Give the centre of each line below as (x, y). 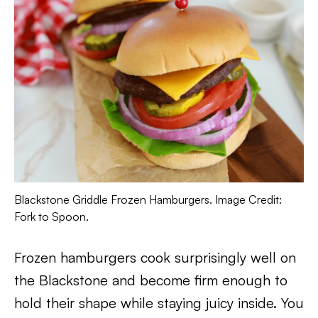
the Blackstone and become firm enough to (151, 280)
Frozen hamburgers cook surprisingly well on (155, 257)
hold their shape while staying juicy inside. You (159, 302)
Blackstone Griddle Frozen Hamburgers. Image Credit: (148, 199)
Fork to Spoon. (51, 216)
